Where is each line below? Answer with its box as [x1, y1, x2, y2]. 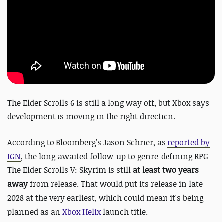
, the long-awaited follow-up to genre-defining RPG [21, 151, 208, 162]
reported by [167, 137, 210, 148]
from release [30, 178, 77, 190]
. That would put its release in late [77, 178, 203, 190]
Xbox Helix [62, 206, 101, 218]
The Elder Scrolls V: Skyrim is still [7, 165, 133, 176]
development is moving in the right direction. [7, 111, 177, 122]
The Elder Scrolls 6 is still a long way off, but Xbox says [7, 97, 209, 109]
